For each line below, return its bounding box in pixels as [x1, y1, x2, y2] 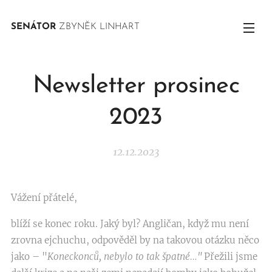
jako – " [11, 251, 47, 262]
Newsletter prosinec [32, 74, 240, 98]
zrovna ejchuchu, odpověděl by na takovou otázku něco [11, 234, 259, 246]
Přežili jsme [202, 251, 257, 262]
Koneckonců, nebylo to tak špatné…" [47, 251, 202, 262]
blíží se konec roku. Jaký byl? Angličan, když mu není [11, 218, 249, 229]
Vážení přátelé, [11, 192, 77, 203]
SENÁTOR [11, 22, 56, 32]
